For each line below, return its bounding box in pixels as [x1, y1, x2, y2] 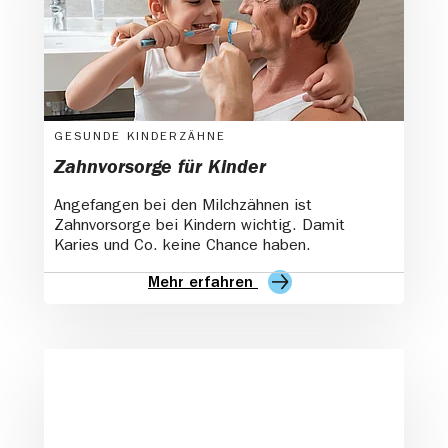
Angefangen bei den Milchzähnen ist [54, 198, 312, 215]
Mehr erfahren [148, 275, 258, 292]
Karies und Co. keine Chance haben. [54, 238, 311, 255]
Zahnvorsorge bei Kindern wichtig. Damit [54, 218, 345, 235]
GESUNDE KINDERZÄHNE [54, 131, 226, 144]
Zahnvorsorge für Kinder [54, 158, 266, 179]
